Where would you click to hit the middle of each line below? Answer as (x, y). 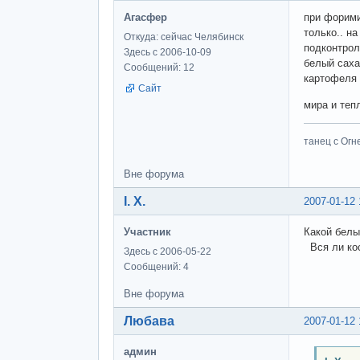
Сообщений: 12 (159, 68)
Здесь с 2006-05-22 (168, 252)
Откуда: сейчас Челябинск (184, 37)
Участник (147, 232)
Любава (149, 321)
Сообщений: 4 (156, 267)
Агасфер (145, 18)
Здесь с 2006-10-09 (168, 53)
